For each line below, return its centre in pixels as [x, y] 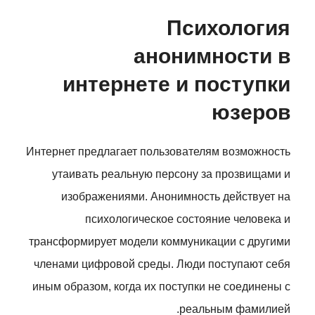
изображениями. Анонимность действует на [176, 197]
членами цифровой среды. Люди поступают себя [162, 264]
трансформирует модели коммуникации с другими [160, 242]
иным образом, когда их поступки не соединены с [161, 287]
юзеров [251, 112]
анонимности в [212, 56]
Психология [229, 28]
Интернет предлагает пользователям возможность [158, 152]
